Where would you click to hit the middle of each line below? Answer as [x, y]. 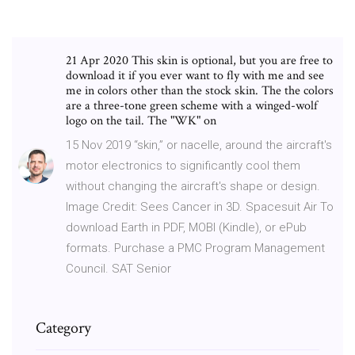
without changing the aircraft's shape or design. [193, 186]
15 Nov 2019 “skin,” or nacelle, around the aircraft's [199, 145]
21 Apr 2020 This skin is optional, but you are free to [199, 60]
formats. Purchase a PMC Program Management [195, 248]
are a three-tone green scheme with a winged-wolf [192, 105]
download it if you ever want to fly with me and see [195, 75]
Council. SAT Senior [120, 268]
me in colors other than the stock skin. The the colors [200, 90]
